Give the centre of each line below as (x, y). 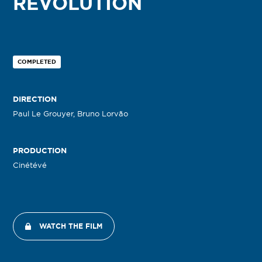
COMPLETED (37, 61)
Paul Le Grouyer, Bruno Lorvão (71, 113)
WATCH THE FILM (71, 226)
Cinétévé (30, 165)
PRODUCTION (40, 150)
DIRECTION (35, 99)
